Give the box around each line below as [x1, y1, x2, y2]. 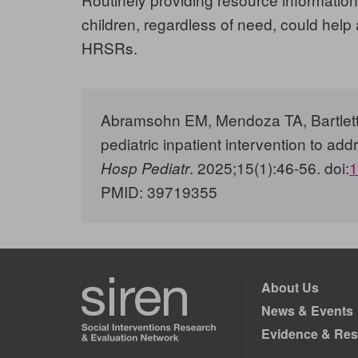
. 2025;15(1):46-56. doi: [189, 157, 349, 179]
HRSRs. [82, 37, 137, 59]
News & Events [261, 301, 353, 320]
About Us [261, 278, 319, 297]
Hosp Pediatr [101, 157, 189, 179]
